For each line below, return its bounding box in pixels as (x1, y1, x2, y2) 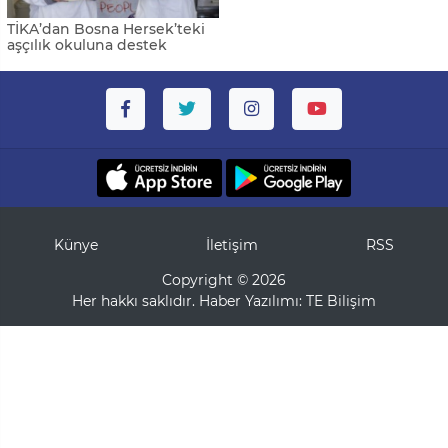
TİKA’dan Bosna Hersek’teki (7, 20, 205, 39)
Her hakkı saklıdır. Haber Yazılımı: (72, 292, 306, 311)
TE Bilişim (306, 292, 376, 311)
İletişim (206, 236, 258, 255)
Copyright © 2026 (162, 271, 286, 290)
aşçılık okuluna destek (7, 36, 167, 55)
